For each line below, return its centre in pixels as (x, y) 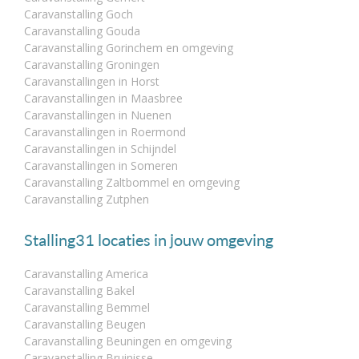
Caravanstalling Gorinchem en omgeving (129, 48)
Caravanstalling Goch (79, 14)
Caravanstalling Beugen (85, 325)
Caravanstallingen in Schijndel (100, 149)
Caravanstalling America (86, 274)
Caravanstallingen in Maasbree (103, 99)
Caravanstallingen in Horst (92, 82)
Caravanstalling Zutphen (87, 200)
